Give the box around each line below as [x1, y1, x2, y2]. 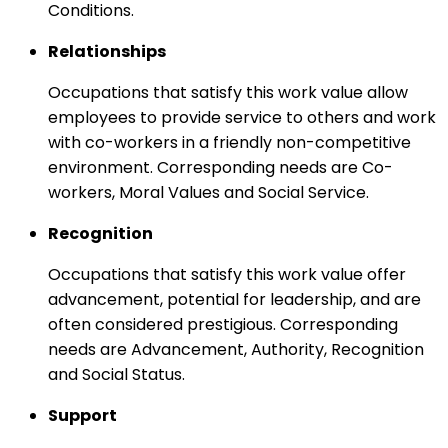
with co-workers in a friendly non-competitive [48, 130, 411, 154]
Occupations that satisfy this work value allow [48, 80, 408, 104]
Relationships [48, 39, 166, 63]
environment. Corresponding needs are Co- [48, 155, 393, 179]
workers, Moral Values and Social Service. [48, 180, 369, 204]
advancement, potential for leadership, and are [48, 287, 421, 311]
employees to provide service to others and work [48, 105, 436, 129]
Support [48, 403, 117, 427]
